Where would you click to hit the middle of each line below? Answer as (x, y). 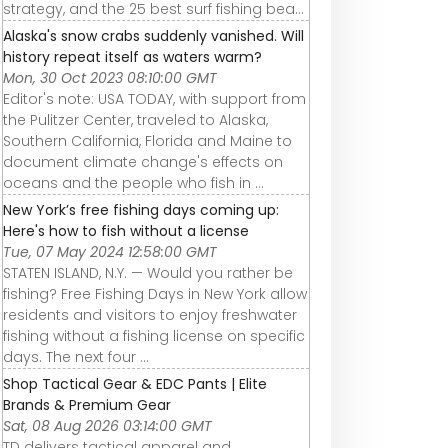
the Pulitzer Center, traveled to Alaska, (135, 119)
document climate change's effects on (143, 161)
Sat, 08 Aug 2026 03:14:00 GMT (107, 425)
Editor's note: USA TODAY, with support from (154, 98)
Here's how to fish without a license (126, 230)
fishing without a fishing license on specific (154, 335)
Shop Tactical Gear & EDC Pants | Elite (135, 383)
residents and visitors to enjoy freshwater (150, 314)
